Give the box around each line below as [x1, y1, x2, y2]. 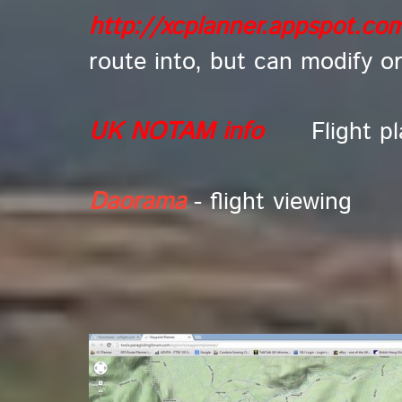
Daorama [88, 185, 186, 220]
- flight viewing [193, 185, 352, 220]
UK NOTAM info [88, 115, 263, 150]
